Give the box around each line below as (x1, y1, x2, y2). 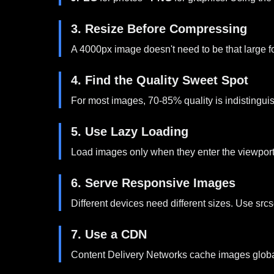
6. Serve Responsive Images (71, 176, 235, 190)
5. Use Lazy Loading (71, 125, 188, 138)
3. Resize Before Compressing (71, 22, 247, 35)
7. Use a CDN (71, 228, 147, 241)
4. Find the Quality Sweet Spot (71, 73, 248, 87)
